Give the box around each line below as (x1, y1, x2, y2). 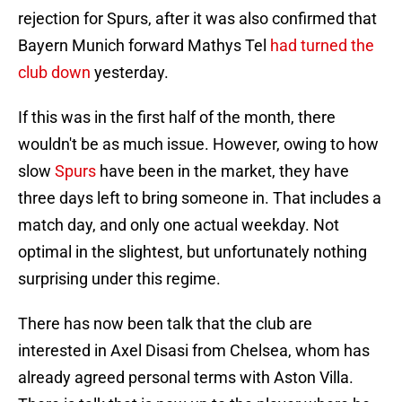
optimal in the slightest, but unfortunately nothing (18, 242, 367, 262)
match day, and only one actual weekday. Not (18, 215, 339, 235)
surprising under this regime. (18, 269, 221, 289)
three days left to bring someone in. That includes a (18, 188, 381, 208)
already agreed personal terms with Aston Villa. (18, 368, 354, 388)
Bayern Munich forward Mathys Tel (18, 36, 267, 56)
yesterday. (94, 63, 169, 83)
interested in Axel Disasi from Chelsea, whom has (18, 341, 370, 361)
